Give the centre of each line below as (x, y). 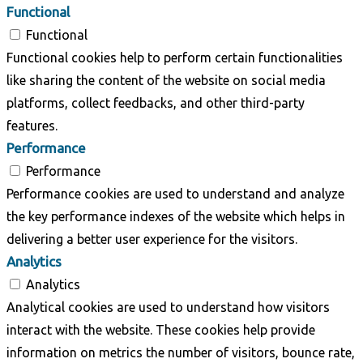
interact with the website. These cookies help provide (161, 329)
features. (32, 125)
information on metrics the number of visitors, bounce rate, (181, 352)
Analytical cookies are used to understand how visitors (168, 307)
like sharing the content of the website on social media (166, 80)
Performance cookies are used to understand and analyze (175, 193)
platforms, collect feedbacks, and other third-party (156, 102)
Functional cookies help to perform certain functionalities (175, 57)
